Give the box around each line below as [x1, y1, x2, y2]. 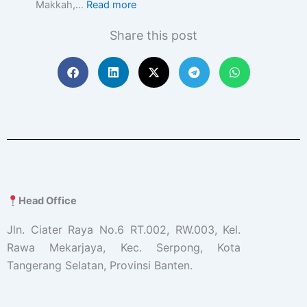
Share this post [110, 28, 197, 43]
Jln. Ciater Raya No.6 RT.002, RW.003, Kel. [7, 223, 241, 237]
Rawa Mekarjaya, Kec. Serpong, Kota [7, 241, 241, 255]
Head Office [18, 195, 77, 208]
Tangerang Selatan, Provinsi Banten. [7, 258, 193, 273]
